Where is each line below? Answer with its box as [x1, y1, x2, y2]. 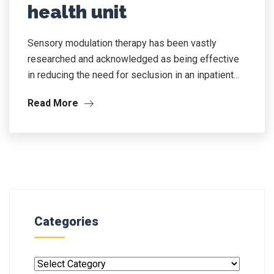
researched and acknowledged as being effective [28, 53, 239, 65]
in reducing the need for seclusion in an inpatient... [28, 69, 239, 81]
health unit [28, 1, 127, 23]
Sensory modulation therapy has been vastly [28, 37, 217, 49]
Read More [28, 97, 81, 109]
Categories [34, 214, 98, 229]
